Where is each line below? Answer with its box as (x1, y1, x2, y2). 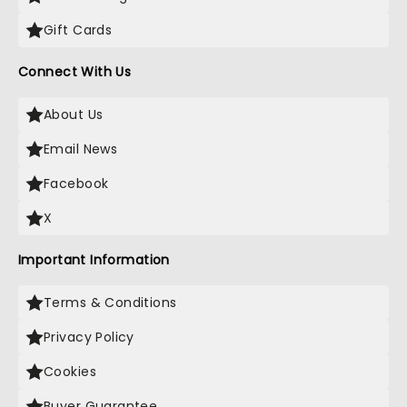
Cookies (44, 362, 96, 381)
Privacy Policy (44, 328, 134, 346)
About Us (44, 105, 104, 124)
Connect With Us (18, 63, 132, 81)
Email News (44, 140, 118, 158)
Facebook (44, 174, 109, 193)
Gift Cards (44, 21, 113, 39)
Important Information (18, 251, 170, 269)
